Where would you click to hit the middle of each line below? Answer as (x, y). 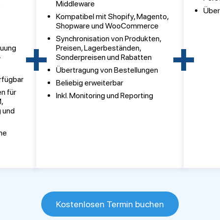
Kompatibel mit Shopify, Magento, (112, 16)
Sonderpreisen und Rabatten (104, 57)
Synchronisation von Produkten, (109, 39)
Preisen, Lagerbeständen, (99, 48)
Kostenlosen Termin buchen (110, 204)
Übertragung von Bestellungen (107, 70)
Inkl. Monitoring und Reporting (105, 96)
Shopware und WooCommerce (108, 26)
